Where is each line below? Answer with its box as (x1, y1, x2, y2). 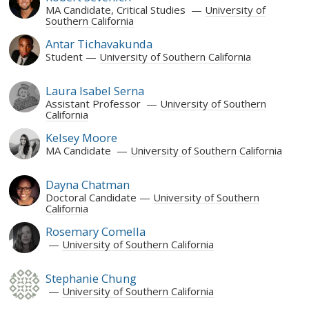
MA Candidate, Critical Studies (45, 2, 188, 17)
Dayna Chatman (45, 176, 130, 192)
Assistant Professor (45, 96, 143, 110)
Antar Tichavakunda (45, 35, 152, 52)
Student (45, 49, 83, 63)
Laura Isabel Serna (45, 82, 144, 99)
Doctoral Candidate (45, 190, 137, 204)
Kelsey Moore (45, 129, 117, 146)
